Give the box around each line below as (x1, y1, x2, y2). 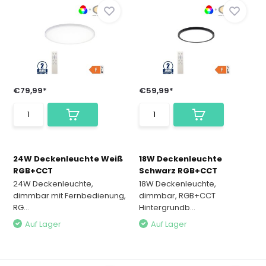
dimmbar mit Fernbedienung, (13, 190, 126, 201)
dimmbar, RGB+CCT (139, 190, 216, 201)
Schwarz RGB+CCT (139, 165, 217, 176)
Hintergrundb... (139, 202, 195, 213)
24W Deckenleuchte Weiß (13, 153, 123, 164)
